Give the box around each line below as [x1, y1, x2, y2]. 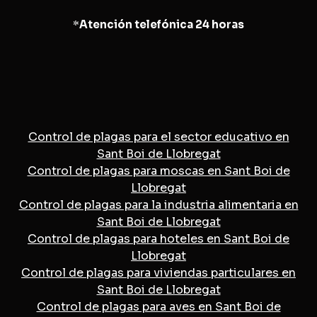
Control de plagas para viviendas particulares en [21, 265, 296, 280]
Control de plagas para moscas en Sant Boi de [27, 163, 290, 178]
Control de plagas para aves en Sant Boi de [36, 299, 281, 314]
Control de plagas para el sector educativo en [28, 129, 289, 144]
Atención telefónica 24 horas [79, 17, 244, 31]
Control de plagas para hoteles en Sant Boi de [28, 231, 289, 246]
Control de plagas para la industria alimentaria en [18, 197, 299, 212]
